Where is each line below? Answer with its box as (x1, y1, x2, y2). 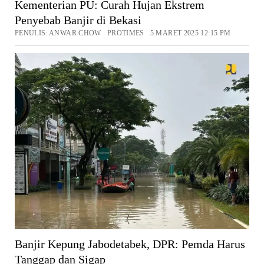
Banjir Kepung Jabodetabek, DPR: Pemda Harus (14, 237, 245, 250)
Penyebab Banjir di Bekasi (14, 14, 141, 27)
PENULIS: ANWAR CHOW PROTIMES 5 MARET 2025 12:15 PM (14, 29, 231, 38)
